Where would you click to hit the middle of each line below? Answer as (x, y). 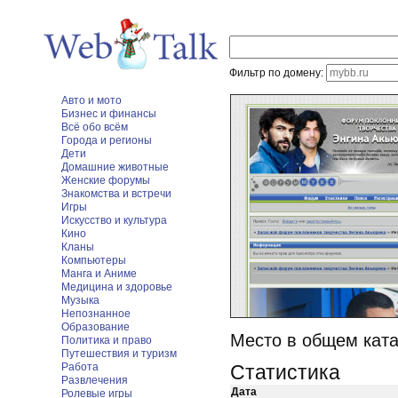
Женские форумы (106, 180)
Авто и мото (92, 100)
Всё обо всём (95, 127)
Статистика (285, 372)
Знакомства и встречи (116, 194)
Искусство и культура (114, 220)
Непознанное (96, 314)
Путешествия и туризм (119, 354)
